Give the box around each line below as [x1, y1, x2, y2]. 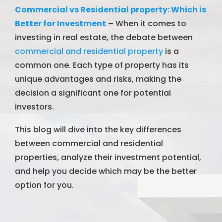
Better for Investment [15, 17, 106, 29]
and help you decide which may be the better [15, 165, 197, 177]
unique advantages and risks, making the [15, 73, 181, 85]
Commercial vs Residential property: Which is [15, 3, 206, 15]
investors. [15, 101, 54, 112]
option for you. [15, 179, 74, 191]
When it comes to [113, 17, 186, 29]
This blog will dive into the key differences [15, 123, 181, 135]
